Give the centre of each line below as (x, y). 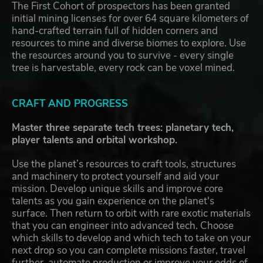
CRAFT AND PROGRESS (70, 104)
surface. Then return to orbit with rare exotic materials (131, 214)
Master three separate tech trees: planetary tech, (123, 128)
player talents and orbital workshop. (95, 140)
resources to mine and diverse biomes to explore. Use (129, 43)
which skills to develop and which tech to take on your (131, 238)
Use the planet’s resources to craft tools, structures (124, 164)
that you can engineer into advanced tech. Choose (123, 226)
